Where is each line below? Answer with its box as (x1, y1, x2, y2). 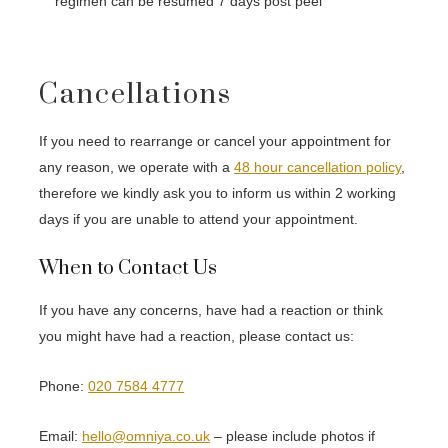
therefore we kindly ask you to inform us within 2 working (39, 184, 397, 201)
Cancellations (39, 77, 233, 112)
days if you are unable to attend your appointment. (39, 210, 359, 227)
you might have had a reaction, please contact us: (39, 327, 355, 344)
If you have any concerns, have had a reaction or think (39, 301, 384, 318)
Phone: (39, 377, 89, 394)
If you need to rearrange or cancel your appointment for (39, 132, 392, 149)
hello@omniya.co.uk (82, 427, 211, 444)
